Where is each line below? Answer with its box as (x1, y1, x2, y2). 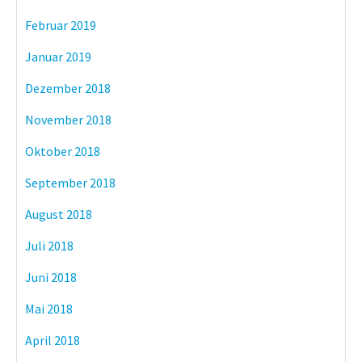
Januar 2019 (25, 48, 91, 65)
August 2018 (25, 205, 92, 222)
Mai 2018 (25, 300, 73, 317)
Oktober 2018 (25, 142, 100, 159)
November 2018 (25, 111, 112, 128)
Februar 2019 (25, 16, 96, 33)
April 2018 (25, 331, 80, 348)
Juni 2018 (25, 268, 77, 285)
